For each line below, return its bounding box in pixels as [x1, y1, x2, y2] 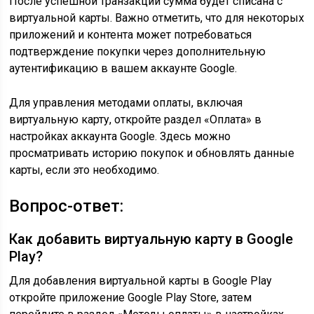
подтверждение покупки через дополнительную [9, 45, 266, 58]
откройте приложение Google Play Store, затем [9, 291, 252, 304]
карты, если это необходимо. [9, 163, 160, 177]
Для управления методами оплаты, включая [9, 96, 243, 109]
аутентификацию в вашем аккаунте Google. [9, 62, 238, 75]
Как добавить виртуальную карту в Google [9, 231, 294, 247]
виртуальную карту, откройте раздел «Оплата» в [9, 113, 262, 126]
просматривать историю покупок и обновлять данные [9, 146, 295, 160]
